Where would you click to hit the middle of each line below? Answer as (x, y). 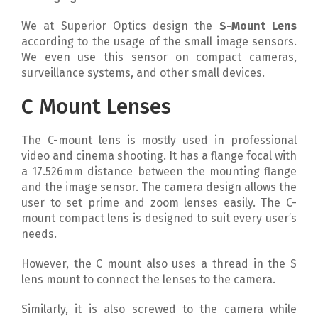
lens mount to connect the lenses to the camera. (148, 279)
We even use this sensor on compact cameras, (159, 57)
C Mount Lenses (96, 106)
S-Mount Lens (255, 26)
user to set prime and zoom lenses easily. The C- (159, 203)
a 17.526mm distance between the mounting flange (159, 171)
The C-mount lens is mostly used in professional (159, 140)
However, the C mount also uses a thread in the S (159, 264)
